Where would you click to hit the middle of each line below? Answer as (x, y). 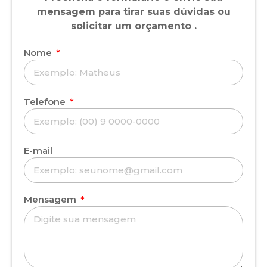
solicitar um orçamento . (133, 26)
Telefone (46, 101)
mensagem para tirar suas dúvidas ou (133, 12)
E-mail (38, 150)
